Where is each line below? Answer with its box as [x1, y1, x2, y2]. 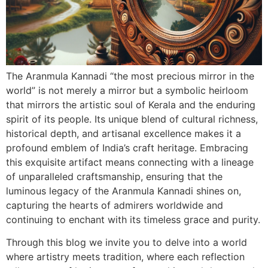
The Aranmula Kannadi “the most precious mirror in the [6, 70, 254, 83]
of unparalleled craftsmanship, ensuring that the [6, 170, 223, 183]
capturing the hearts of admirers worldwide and [6, 199, 223, 212]
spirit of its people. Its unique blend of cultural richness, [6, 113, 258, 126]
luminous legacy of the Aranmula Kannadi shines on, [6, 185, 241, 197]
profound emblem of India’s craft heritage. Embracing [6, 142, 248, 154]
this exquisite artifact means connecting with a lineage [6, 156, 254, 169]
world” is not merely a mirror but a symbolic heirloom [6, 84, 248, 97]
